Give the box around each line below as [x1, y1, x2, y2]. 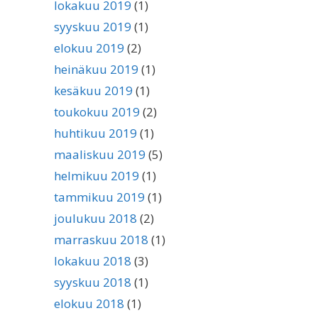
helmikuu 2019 [54, 168, 139, 184]
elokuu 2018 [54, 295, 124, 312]
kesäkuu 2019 [54, 82, 133, 99]
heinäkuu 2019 [54, 61, 138, 77]
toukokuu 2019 [54, 104, 140, 120]
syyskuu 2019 [54, 18, 131, 35]
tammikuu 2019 [54, 189, 145, 205]
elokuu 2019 [54, 40, 124, 56]
